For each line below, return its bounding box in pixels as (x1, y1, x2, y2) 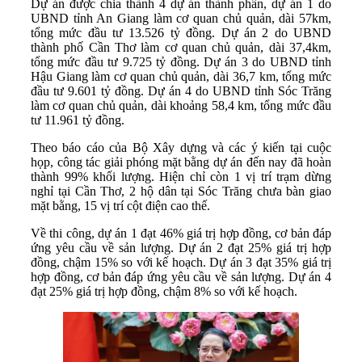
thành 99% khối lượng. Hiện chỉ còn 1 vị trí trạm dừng (31, 170, 331, 184)
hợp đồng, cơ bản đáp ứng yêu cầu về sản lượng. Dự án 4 (31, 270, 331, 284)
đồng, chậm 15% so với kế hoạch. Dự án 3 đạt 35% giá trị (31, 255, 331, 270)
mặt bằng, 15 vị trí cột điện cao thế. (31, 199, 210, 213)
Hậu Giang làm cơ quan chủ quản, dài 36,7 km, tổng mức (31, 69, 331, 84)
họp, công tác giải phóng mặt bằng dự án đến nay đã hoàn (31, 155, 331, 170)
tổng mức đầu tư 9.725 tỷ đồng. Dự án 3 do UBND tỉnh (31, 55, 331, 69)
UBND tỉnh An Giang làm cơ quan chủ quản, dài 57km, (31, 11, 331, 26)
